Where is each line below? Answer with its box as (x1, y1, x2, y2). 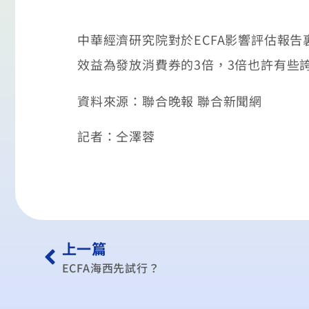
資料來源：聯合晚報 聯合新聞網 (77, 92, 262, 110)
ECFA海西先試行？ (61, 259, 160, 276)
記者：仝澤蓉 (77, 126, 155, 145)
